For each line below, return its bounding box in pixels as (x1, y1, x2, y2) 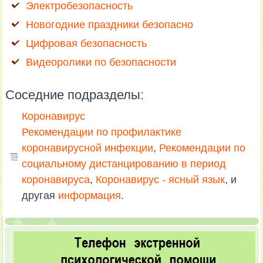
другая (22, 189, 59, 201)
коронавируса (22, 173, 90, 186)
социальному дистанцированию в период (22, 157, 227, 170)
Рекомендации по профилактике (22, 126, 182, 138)
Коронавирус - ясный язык (96, 173, 225, 186)
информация (58, 189, 122, 201)
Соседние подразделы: (5, 87, 144, 102)
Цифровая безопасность (26, 37, 147, 49)
